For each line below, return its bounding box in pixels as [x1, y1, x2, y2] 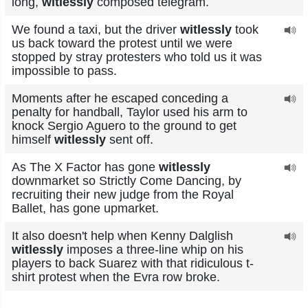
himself [12, 133, 54, 146]
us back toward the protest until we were [12, 36, 232, 50]
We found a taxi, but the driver [12, 23, 180, 36]
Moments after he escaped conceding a [12, 91, 228, 105]
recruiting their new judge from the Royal [12, 188, 234, 201]
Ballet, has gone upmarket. [12, 201, 159, 215]
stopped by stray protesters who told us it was [12, 50, 262, 64]
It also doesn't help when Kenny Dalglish [12, 229, 233, 243]
